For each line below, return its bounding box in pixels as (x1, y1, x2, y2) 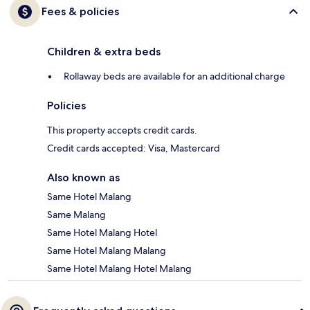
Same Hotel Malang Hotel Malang (47, 262, 192, 275)
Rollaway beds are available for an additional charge (64, 70, 285, 83)
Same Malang (47, 208, 106, 221)
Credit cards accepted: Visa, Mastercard (47, 142, 220, 155)
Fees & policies (42, 5, 119, 19)
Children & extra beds (47, 45, 161, 59)
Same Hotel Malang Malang (47, 244, 166, 257)
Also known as (47, 171, 120, 185)
